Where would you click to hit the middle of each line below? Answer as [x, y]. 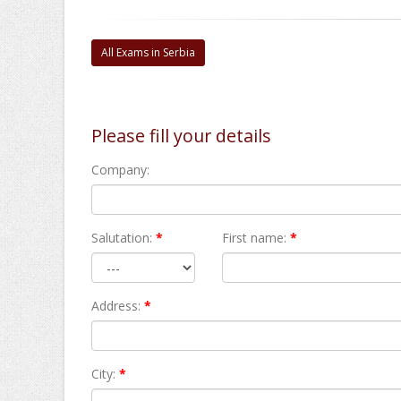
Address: [116, 306]
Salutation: [122, 238]
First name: [255, 238]
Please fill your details [181, 136]
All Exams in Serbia [148, 52]
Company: [120, 170]
